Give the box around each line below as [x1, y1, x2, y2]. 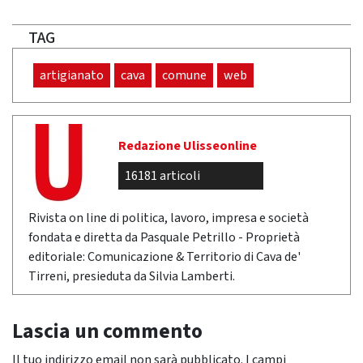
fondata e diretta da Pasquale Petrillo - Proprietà [28, 228, 300, 246]
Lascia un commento [12, 317, 203, 346]
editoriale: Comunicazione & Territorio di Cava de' [28, 248, 301, 266]
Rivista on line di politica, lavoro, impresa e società [28, 209, 309, 227]
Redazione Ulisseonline [118, 137, 257, 155]
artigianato [40, 66, 104, 84]
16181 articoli [125, 167, 200, 185]
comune [162, 66, 207, 84]
